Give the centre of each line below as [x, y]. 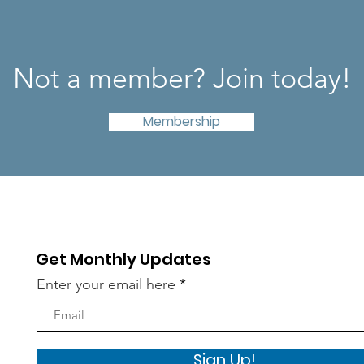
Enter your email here [106, 284]
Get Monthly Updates [124, 259]
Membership [182, 121]
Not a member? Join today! [182, 78]
